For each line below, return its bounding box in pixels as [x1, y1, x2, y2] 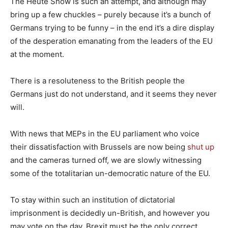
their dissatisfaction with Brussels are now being [10, 141, 187, 152]
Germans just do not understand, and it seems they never [10, 89, 217, 99]
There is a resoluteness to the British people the [10, 75, 185, 85]
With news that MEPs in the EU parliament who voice [10, 128, 199, 138]
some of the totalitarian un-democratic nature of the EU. [10, 168, 210, 178]
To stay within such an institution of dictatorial [10, 194, 175, 205]
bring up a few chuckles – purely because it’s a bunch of [10, 9, 211, 19]
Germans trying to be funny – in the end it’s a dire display [10, 22, 214, 33]
